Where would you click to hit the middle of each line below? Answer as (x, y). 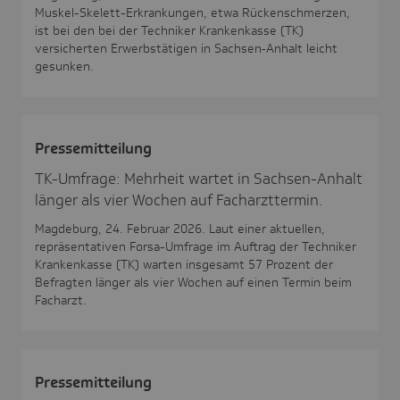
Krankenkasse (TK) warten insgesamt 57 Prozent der (184, 264)
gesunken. (64, 66)
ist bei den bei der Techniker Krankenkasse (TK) (169, 30)
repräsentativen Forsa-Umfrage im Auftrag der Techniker (196, 246)
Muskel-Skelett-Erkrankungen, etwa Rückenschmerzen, (192, 12)
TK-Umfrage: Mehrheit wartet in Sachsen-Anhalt (199, 178)
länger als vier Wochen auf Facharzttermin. (179, 200)
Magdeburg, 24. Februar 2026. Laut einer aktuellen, (180, 228)
